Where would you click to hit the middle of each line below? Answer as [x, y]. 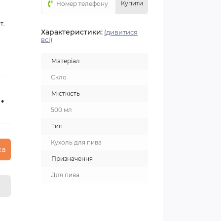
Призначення [72, 159]
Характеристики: [72, 32]
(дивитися [121, 32]
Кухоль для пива [76, 142]
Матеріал [66, 61]
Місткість [66, 93]
